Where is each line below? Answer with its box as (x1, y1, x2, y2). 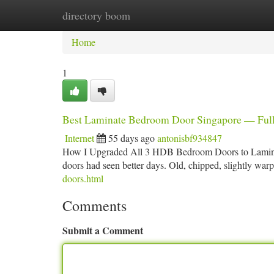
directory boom (62, 8, 130, 23)
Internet (65, 131, 94, 144)
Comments (62, 196, 127, 215)
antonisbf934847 (157, 131, 222, 144)
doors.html (62, 172, 103, 185)
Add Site (210, 9, 245, 21)
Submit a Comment (62, 223, 143, 237)
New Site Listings (123, 9, 192, 21)
